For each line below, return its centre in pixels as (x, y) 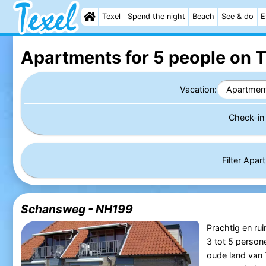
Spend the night (156, 16)
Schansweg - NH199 (77, 209)
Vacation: (199, 89)
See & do (238, 16)
